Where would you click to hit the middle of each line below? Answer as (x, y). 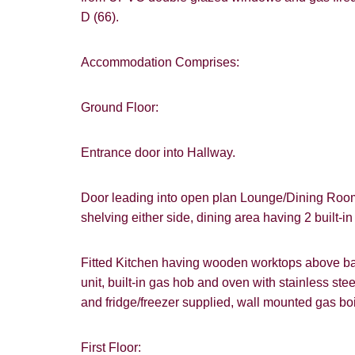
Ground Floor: (120, 108)
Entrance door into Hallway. (160, 153)
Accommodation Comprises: (160, 63)
